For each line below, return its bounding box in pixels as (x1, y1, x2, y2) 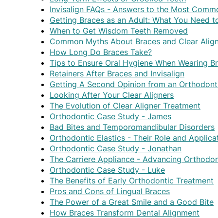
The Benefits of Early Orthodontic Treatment (50, 175, 214, 185)
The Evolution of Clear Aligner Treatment (50, 100, 200, 110)
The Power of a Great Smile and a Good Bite (50, 197, 214, 207)
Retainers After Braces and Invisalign (50, 68, 184, 78)
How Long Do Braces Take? (50, 47, 152, 57)
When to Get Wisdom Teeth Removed (50, 25, 188, 36)
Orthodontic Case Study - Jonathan (50, 143, 182, 153)
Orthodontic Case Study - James (50, 111, 171, 121)
